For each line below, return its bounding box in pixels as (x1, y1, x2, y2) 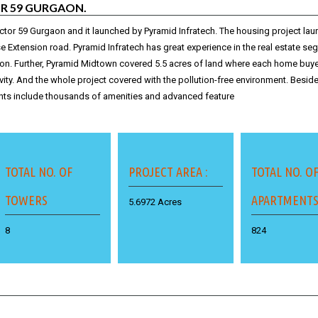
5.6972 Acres (128, 196, 182, 207)
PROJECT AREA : (128, 164, 208, 179)
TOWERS (5, 192, 48, 207)
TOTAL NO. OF (5, 164, 73, 179)
